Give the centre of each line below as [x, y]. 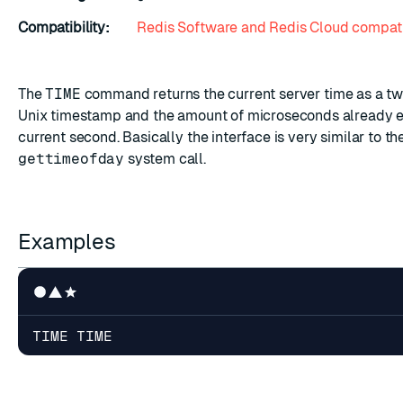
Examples [70, 242]
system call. [166, 159]
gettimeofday [72, 159]
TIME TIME [72, 336]
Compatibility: [64, 27]
